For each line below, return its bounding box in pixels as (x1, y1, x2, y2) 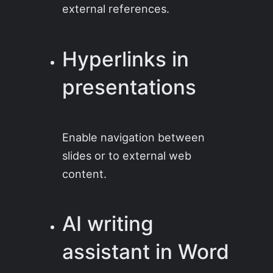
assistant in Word (62, 239, 230, 264)
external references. (62, 2, 170, 16)
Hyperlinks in (62, 46, 190, 71)
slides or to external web (62, 148, 192, 162)
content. (62, 166, 107, 180)
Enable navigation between (62, 130, 205, 144)
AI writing (62, 211, 154, 236)
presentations (62, 74, 197, 99)
